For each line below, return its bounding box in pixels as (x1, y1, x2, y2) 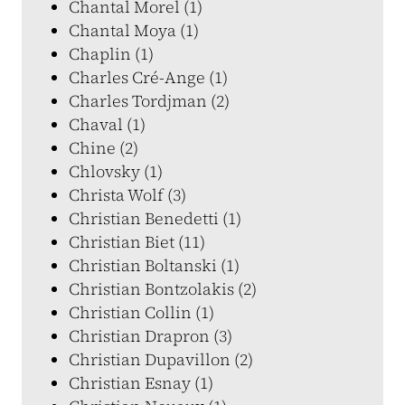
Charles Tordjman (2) (69, 89, 230, 112)
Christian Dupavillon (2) (69, 348, 253, 371)
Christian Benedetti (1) (69, 207, 241, 230)
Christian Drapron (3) (69, 325, 232, 347)
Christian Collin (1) (69, 301, 214, 324)
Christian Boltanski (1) (69, 254, 240, 277)
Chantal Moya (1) (69, 19, 199, 42)
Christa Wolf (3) (69, 184, 186, 206)
